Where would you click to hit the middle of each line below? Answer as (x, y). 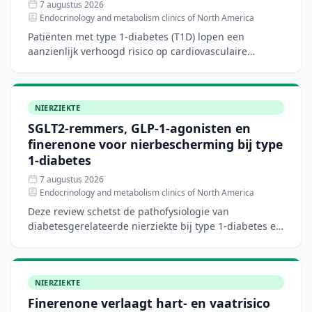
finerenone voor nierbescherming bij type (155, 145)
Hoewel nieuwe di (69, 80)
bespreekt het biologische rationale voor (122, 240)
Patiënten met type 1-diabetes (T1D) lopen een (136, 36)
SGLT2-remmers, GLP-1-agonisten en (139, 128)
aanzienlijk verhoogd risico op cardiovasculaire (138, 51)
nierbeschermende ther (84, 255)
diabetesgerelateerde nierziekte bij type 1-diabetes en (155, 226)
